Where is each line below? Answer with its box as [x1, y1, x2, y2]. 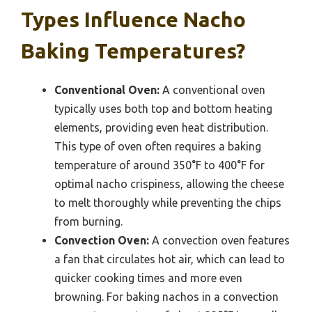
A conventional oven [159, 84, 265, 97]
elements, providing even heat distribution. [54, 121, 268, 134]
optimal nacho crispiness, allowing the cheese [54, 178, 284, 191]
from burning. [54, 215, 123, 228]
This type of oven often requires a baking [54, 140, 261, 153]
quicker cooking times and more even [54, 272, 242, 285]
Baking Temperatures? [21, 39, 245, 63]
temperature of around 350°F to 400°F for [54, 159, 265, 172]
